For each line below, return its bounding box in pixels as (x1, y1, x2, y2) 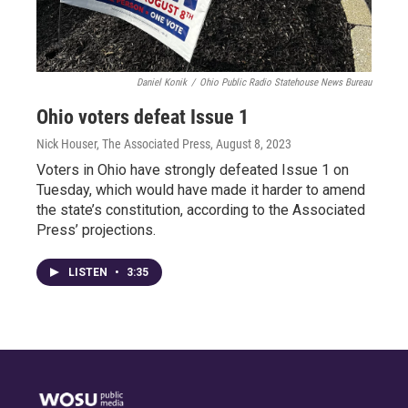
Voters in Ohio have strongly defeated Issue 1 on (36, 161, 349, 178)
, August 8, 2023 (210, 137, 291, 151)
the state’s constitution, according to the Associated (36, 201, 365, 219)
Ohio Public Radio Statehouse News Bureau (199, 76, 372, 88)
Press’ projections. (36, 221, 156, 239)
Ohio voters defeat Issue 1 (36, 106, 249, 128)
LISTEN (68, 266, 110, 279)
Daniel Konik (137, 76, 187, 88)
